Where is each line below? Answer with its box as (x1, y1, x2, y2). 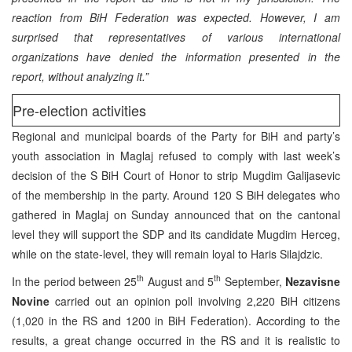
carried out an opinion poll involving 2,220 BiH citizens (54, 292, 341, 309)
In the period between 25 (12, 273, 137, 289)
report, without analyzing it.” (12, 68, 148, 84)
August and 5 (144, 273, 214, 289)
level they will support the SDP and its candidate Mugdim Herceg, (12, 225, 340, 242)
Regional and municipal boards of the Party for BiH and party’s (12, 127, 340, 144)
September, (221, 273, 286, 289)
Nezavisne (285, 273, 341, 289)
